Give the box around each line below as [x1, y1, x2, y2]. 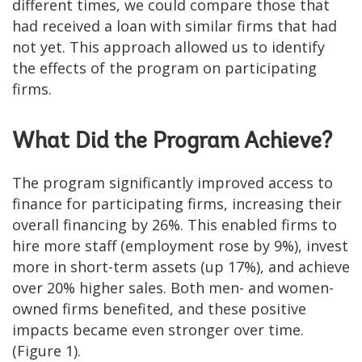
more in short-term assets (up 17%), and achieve [12, 256, 350, 276]
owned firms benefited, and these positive [12, 298, 306, 318]
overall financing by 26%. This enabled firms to [12, 214, 337, 234]
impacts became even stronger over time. [12, 319, 304, 339]
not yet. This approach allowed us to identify [12, 36, 325, 57]
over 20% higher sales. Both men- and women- [12, 277, 334, 297]
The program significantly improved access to [12, 172, 333, 192]
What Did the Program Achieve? [12, 130, 332, 154]
